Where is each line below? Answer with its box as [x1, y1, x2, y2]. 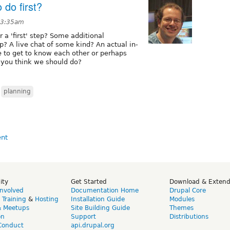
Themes [169, 204, 194, 212]
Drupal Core [169, 186, 206, 194]
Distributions [169, 213, 208, 220]
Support [71, 213, 96, 220]
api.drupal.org [71, 221, 114, 229]
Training [2, 195, 26, 203]
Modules [169, 195, 195, 203]
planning [4, 87, 31, 95]
